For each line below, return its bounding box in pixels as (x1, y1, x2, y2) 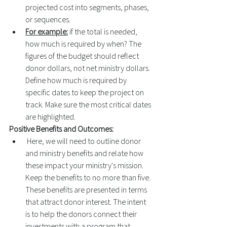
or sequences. (25, 14, 72, 24)
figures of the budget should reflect (25, 51, 140, 61)
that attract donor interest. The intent (25, 197, 147, 207)
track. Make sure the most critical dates (25, 99, 153, 109)
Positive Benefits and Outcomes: (9, 124, 113, 134)
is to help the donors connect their (25, 209, 138, 219)
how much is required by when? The (25, 39, 143, 49)
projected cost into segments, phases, (25, 2, 150, 12)
